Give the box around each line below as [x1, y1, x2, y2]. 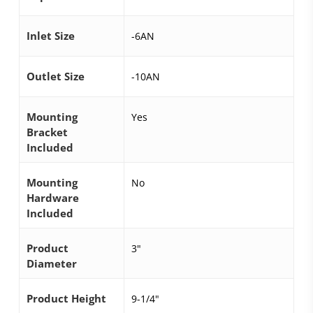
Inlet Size [26, 28, 75, 43]
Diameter [26, 256, 77, 270]
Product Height [26, 291, 106, 305]
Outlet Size [26, 68, 85, 83]
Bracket [26, 124, 68, 139]
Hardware [26, 190, 79, 205]
